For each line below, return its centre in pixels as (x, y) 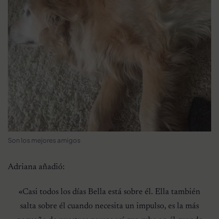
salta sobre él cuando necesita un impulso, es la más (109, 206)
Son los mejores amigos (44, 140)
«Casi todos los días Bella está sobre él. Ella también (109, 192)
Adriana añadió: (36, 167)
